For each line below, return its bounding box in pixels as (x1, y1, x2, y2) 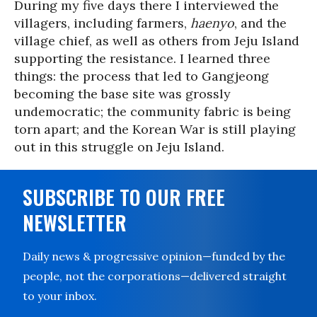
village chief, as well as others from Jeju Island (14, 33, 299, 49)
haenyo (190, 15, 234, 31)
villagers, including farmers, (14, 15, 190, 31)
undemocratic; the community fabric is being (14, 103, 291, 120)
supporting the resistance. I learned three (14, 50, 270, 67)
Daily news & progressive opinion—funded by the (23, 249, 285, 263)
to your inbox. (23, 289, 97, 303)
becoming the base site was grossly (14, 86, 231, 102)
